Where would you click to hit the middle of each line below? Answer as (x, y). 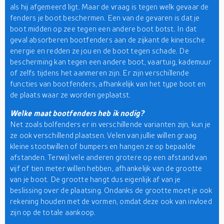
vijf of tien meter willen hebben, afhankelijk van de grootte (106, 168)
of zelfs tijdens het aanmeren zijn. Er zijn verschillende (99, 72)
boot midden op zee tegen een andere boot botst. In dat (103, 28)
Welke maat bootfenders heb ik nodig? (77, 113)
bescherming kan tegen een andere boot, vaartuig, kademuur (111, 61)
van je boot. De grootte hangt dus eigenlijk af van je (95, 179)
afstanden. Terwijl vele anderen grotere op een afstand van (109, 157)
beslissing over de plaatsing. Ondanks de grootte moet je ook (111, 190)
